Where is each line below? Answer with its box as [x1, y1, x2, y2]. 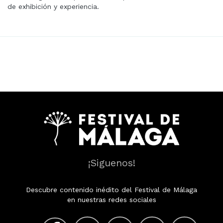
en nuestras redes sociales [67, 196, 156, 204]
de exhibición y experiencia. [7, 2, 99, 10]
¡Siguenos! [88, 157, 135, 169]
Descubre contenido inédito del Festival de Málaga [26, 186, 197, 194]
